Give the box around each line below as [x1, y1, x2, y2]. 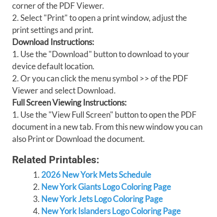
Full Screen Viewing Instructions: [12, 97, 126, 108]
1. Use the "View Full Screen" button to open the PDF [12, 109, 197, 120]
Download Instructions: [12, 37, 94, 47]
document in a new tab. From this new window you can [12, 122, 202, 132]
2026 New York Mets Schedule [41, 170, 151, 180]
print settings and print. [12, 25, 93, 35]
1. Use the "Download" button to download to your [12, 49, 189, 59]
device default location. [12, 61, 94, 71]
